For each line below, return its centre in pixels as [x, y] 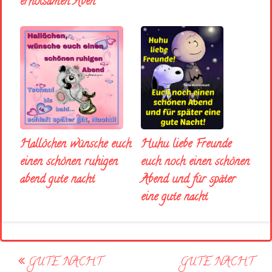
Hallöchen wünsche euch [76, 145]
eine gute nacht [174, 198]
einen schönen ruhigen [69, 163]
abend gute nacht [57, 180]
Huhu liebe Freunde [186, 145]
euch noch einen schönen [195, 163]
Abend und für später [188, 180]
